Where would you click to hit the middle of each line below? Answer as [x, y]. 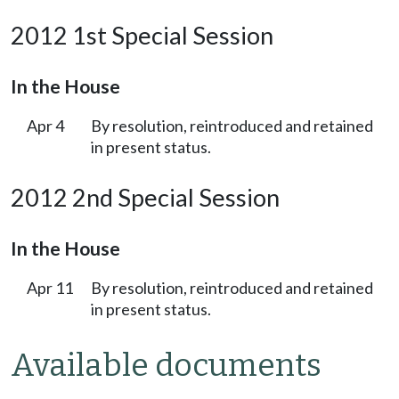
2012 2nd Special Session [145, 197]
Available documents [166, 366]
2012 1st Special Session [142, 35]
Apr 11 [50, 287]
